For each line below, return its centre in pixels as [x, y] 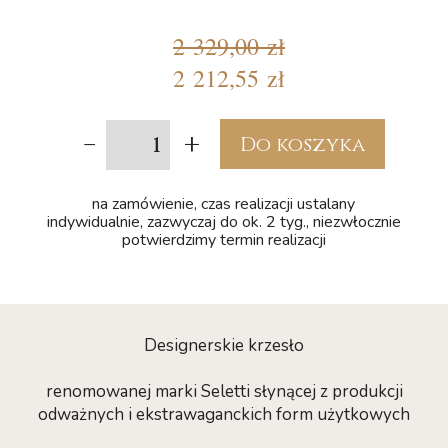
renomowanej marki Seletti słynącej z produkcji [224, 391]
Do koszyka [302, 144]
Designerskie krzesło [224, 345]
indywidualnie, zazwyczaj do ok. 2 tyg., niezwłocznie [223, 222]
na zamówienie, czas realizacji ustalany [224, 204]
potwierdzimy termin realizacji [223, 240]
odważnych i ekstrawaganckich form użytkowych [224, 414]
